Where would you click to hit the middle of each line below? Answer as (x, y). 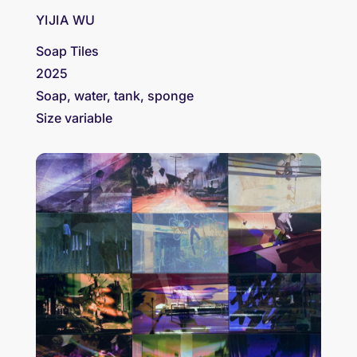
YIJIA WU (65, 20)
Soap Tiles (67, 51)
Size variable (74, 118)
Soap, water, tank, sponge (114, 95)
